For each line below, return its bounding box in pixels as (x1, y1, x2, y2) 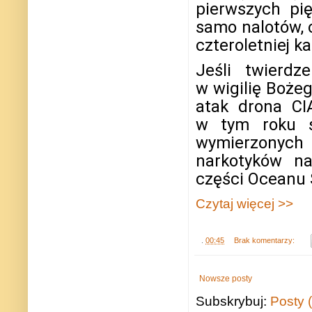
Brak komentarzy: (233, 235, 297, 244)
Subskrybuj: (196, 294, 270, 309)
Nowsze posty (199, 274, 252, 284)
